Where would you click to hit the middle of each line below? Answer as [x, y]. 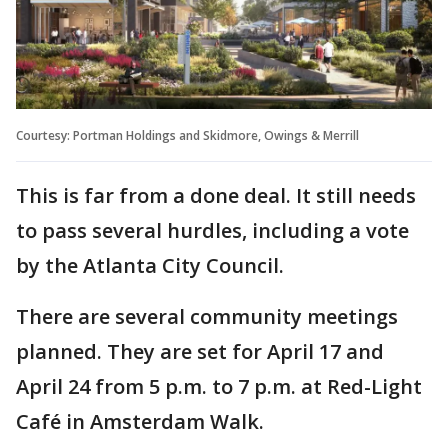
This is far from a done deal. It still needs [216, 195]
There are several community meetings [207, 316]
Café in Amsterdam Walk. [140, 421]
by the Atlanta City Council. [150, 265]
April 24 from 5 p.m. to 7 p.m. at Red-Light [219, 386]
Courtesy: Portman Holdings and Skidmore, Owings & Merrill [187, 135]
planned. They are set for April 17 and [200, 351]
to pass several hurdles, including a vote [212, 230]
